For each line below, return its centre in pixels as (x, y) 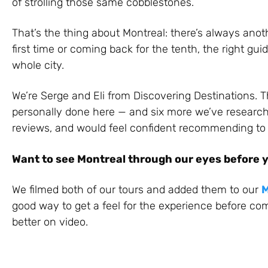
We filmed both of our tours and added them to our (137, 189)
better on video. (50, 222)
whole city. (38, 65)
